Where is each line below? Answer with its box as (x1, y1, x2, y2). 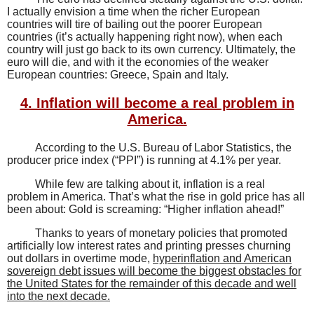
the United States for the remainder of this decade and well (7, 278, 296, 290)
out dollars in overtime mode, (7, 252, 153, 265)
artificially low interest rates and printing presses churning (7, 240, 291, 252)
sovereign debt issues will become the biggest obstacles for (7, 265, 301, 278)
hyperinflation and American (153, 252, 292, 265)
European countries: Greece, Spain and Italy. (7, 69, 228, 81)
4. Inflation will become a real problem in (20, 95, 294, 111)
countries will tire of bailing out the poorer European (7, 18, 262, 31)
